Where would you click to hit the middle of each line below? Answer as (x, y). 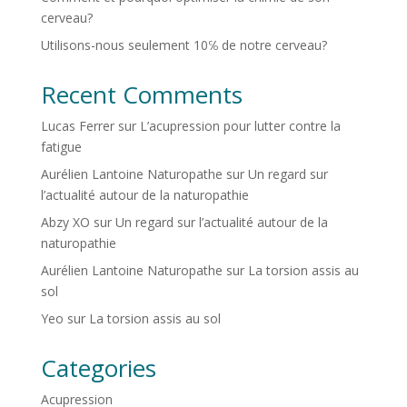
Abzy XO (65, 223)
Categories (98, 368)
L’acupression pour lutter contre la (240, 126)
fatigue (61, 147)
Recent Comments (141, 95)
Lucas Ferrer (77, 126)
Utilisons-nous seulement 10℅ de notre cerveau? (184, 45)
